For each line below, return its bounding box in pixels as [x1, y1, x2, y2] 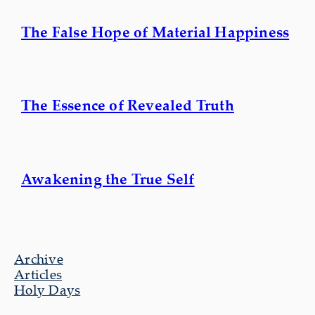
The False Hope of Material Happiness [21, 21, 290, 41]
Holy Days [14, 280, 81, 299]
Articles [14, 264, 62, 283]
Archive [14, 249, 63, 268]
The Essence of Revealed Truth [21, 95, 234, 115]
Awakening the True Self [21, 169, 195, 189]
